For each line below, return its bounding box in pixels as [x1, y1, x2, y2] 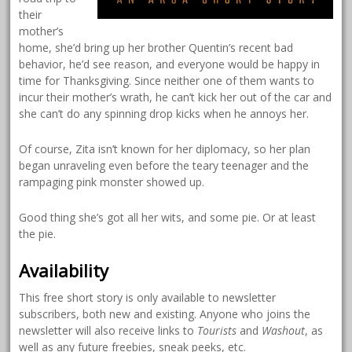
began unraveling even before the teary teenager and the [19, 158, 310, 174]
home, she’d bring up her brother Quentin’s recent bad [19, 40, 294, 56]
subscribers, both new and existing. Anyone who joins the [19, 306, 311, 322]
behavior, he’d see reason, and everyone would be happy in [19, 57, 321, 72]
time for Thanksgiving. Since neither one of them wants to [19, 73, 315, 89]
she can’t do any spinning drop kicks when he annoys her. [19, 106, 310, 122]
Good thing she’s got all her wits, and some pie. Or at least [19, 210, 317, 225]
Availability [19, 258, 109, 283]
